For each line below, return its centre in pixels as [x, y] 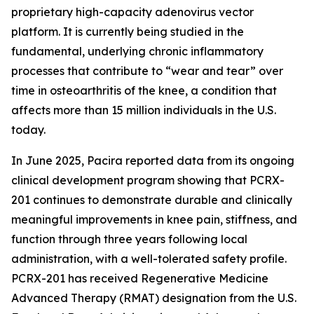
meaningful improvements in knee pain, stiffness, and [154, 219]
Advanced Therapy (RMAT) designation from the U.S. [154, 298]
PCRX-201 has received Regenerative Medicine [140, 278]
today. [28, 130]
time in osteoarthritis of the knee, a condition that [144, 90]
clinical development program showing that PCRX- [148, 180]
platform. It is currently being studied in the [128, 32]
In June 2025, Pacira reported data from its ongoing [153, 161]
